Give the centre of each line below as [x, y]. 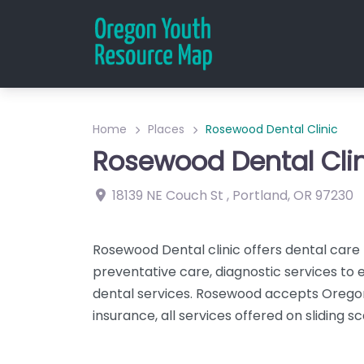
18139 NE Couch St [168, 195]
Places [166, 129]
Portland [260, 195]
